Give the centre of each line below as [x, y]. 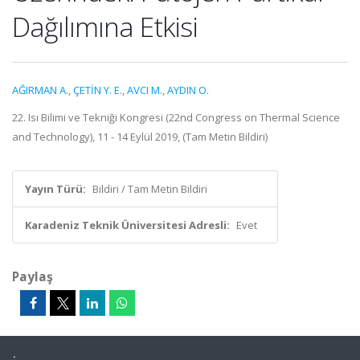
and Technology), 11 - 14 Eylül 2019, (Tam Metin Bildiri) [140, 137]
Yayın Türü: [55, 189]
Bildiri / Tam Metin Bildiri [150, 189]
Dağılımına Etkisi [105, 27]
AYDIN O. [188, 90]
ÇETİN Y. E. [98, 90]
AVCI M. [145, 90]
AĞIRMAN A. [40, 90]
